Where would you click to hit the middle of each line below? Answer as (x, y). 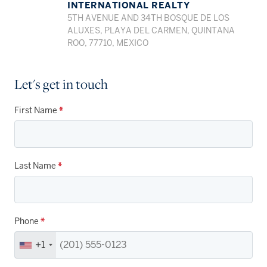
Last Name (36, 166)
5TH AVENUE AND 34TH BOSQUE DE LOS (149, 18)
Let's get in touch (61, 84)
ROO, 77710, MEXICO (108, 44)
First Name (37, 111)
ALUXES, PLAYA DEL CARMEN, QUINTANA (151, 31)
